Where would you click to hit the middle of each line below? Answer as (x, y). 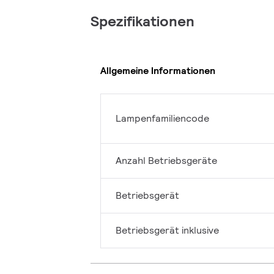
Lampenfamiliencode (162, 118)
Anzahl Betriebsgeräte (166, 160)
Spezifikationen (143, 21)
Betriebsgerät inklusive (167, 230)
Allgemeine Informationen (158, 71)
